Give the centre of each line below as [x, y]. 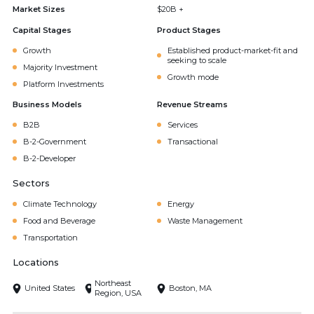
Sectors [31, 183]
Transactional [193, 142]
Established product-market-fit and [233, 50]
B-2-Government [55, 142]
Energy [181, 204]
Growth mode [193, 77]
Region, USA [118, 293]
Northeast [112, 283]
